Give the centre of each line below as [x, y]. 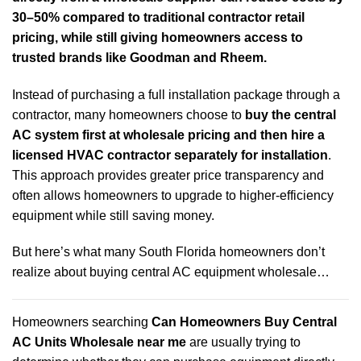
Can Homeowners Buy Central [244, 322]
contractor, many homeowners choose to [129, 114]
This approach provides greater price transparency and [168, 175]
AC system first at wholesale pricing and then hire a [168, 135]
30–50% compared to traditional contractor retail [158, 17]
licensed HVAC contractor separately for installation [170, 155]
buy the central [290, 114]
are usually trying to [243, 342]
